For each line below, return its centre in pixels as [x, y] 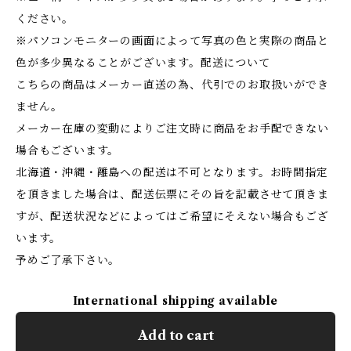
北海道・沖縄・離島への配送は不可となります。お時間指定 [172, 172]
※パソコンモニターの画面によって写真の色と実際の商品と [172, 41]
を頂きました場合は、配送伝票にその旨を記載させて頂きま [172, 194]
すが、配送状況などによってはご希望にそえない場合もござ [172, 216]
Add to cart [175, 335]
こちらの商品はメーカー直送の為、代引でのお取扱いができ [172, 85]
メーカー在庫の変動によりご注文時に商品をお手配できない [172, 128]
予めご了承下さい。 [68, 260]
